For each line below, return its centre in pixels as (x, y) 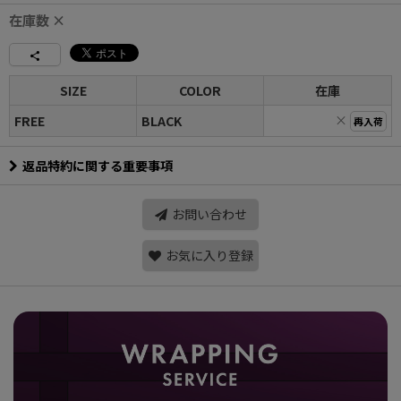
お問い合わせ (209, 214)
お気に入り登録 (209, 255)
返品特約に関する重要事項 (98, 166)
